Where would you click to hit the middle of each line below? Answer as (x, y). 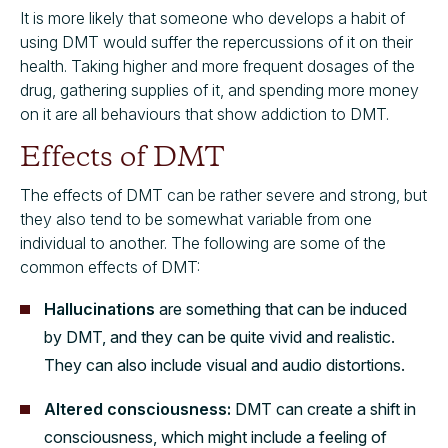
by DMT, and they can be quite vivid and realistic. (219, 337)
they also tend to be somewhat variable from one (196, 219)
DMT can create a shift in (325, 409)
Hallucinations (99, 309)
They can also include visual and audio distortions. (224, 365)
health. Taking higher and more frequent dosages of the (217, 66)
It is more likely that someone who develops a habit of (212, 18)
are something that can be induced (281, 309)
